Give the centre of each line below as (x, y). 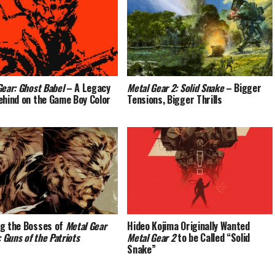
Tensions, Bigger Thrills (175, 99)
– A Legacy (87, 87)
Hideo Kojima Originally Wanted (188, 226)
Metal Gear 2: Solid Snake (176, 87)
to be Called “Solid (213, 237)
